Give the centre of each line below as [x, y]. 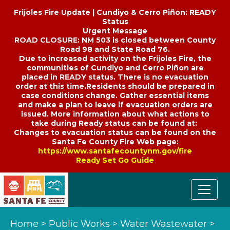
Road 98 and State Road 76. [115, 49]
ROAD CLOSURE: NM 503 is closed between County [115, 40]
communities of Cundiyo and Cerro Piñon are [115, 68]
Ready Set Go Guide [115, 160]
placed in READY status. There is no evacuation [115, 77]
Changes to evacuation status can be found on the [115, 132]
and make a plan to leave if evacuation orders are [115, 105]
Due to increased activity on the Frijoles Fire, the [115, 59]
